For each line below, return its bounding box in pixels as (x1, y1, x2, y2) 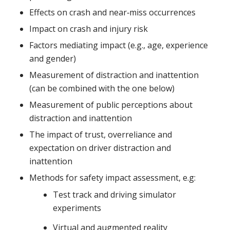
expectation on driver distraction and (29, 142, 171, 154)
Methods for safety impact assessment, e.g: (29, 171, 196, 183)
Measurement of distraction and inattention (29, 69, 199, 81)
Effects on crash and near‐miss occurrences (29, 6, 196, 18)
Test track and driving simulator (52, 188, 176, 200)
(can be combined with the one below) (29, 82, 175, 94)
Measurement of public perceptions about (29, 99, 193, 110)
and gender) (29, 52, 76, 64)
